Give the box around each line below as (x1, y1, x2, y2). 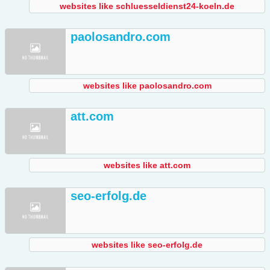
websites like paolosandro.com (83, 81, 212, 91)
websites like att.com (104, 160, 190, 171)
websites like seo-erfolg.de (92, 240, 202, 250)
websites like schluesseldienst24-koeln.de (60, 1, 234, 11)
